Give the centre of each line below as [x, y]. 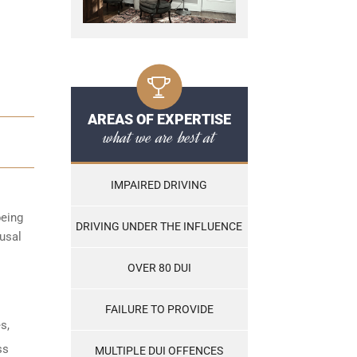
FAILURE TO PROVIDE [159, 310]
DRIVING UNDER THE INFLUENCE [159, 227]
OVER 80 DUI [159, 268]
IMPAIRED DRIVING [159, 185]
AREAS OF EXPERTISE [159, 120]
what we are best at [159, 137]
